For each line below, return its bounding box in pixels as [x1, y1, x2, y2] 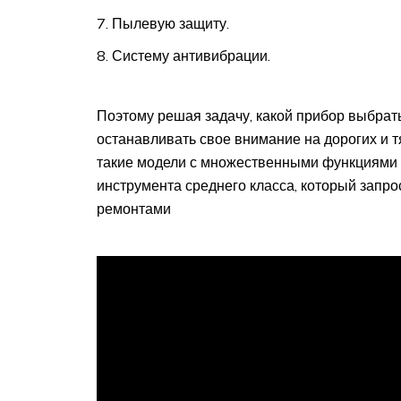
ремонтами [97, 199, 171, 218]
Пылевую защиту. [112, 13, 229, 32]
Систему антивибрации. [112, 46, 270, 64]
